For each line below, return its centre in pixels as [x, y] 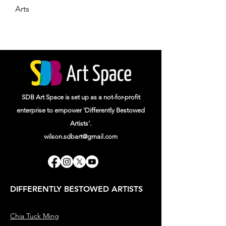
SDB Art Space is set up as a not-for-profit [81, 97]
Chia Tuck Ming [35, 216]
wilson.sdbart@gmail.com [81, 136]
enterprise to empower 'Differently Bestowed [81, 110]
